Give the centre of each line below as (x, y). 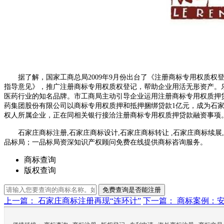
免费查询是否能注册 (132, 190)
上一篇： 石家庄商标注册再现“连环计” (72, 201)
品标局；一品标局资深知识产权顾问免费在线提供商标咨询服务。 (105, 142)
